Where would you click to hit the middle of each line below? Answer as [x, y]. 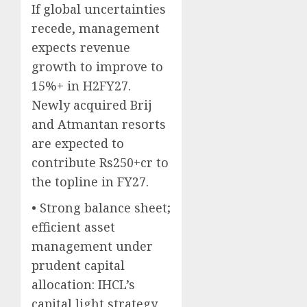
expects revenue [81, 48]
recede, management [96, 28]
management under [92, 246]
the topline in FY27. [90, 182]
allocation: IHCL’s [83, 285]
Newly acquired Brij [92, 105]
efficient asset [73, 227]
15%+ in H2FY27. [81, 86]
